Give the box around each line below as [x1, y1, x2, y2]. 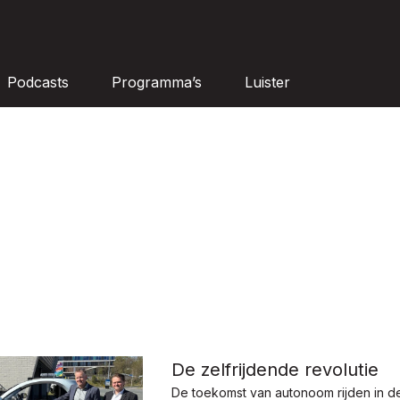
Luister [245, 73, 290, 91]
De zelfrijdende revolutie [171, 359, 379, 381]
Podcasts [7, 73, 69, 91]
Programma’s [112, 73, 202, 91]
